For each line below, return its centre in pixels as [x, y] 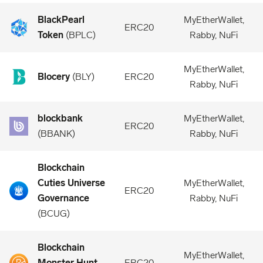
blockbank [60, 118]
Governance [63, 198]
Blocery [54, 77]
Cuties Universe [71, 183]
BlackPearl [61, 20]
